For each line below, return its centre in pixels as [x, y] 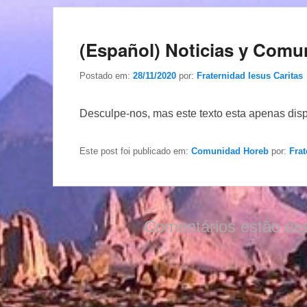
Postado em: [106, 75]
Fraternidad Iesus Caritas [250, 75]
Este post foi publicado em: [135, 151]
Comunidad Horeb [230, 151]
